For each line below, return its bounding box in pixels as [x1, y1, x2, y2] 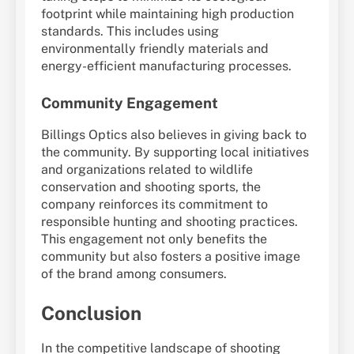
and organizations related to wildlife [41, 161, 253, 177]
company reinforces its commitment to [41, 196, 268, 212]
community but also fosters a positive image [41, 248, 300, 264]
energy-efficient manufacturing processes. [41, 58, 292, 74]
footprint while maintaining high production [41, 6, 294, 22]
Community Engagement [41, 94, 218, 112]
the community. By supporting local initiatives [41, 144, 309, 160]
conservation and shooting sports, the [41, 179, 261, 194]
